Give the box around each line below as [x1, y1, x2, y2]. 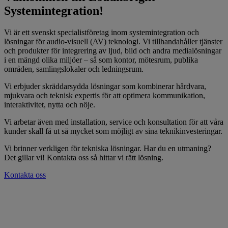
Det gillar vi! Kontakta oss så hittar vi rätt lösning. [4, 153, 163, 162]
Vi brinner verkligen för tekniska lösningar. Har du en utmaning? [4, 144, 211, 153]
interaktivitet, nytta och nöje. [4, 100, 95, 109]
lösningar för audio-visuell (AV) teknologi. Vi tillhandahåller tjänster [4, 37, 222, 46]
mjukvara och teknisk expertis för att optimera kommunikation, [4, 91, 205, 100]
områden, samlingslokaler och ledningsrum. [4, 64, 144, 73]
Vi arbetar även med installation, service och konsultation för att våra [4, 117, 223, 126]
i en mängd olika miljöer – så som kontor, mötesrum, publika [4, 55, 198, 64]
